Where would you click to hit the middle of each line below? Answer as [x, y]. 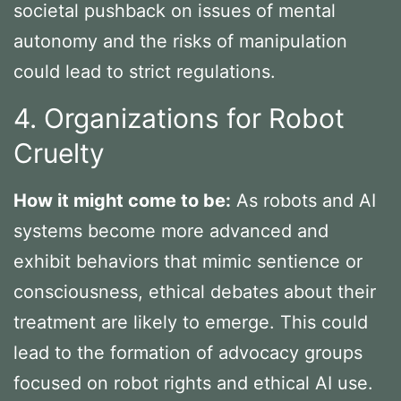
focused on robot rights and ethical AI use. [193, 383]
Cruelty [59, 153]
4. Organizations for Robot [179, 118]
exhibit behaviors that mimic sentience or [188, 261]
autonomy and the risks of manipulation [180, 41]
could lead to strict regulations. [145, 71]
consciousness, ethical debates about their [195, 291]
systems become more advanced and [171, 230]
